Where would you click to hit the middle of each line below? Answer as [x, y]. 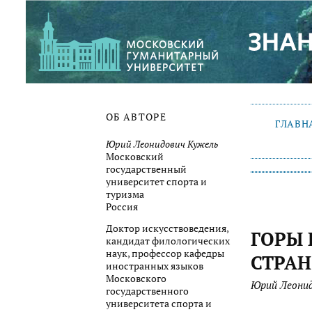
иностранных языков [155, 266]
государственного [147, 291]
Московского [136, 279]
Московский [135, 156]
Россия [122, 206]
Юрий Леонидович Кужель [162, 144]
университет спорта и [156, 181]
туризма [125, 194]
